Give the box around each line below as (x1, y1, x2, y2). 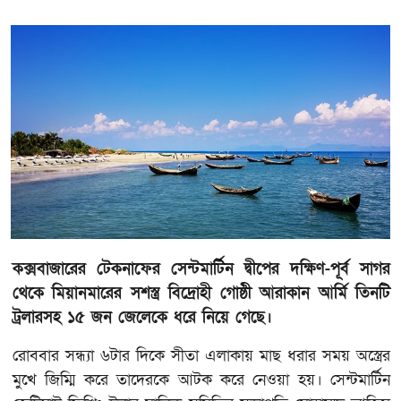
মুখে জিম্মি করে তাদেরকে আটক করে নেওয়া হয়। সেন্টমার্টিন (13, 369, 390, 390)
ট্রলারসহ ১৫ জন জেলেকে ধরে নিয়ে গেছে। (13, 306, 272, 328)
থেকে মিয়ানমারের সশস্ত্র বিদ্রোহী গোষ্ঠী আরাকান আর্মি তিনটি (13, 282, 390, 303)
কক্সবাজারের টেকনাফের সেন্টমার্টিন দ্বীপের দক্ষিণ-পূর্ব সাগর (13, 258, 390, 279)
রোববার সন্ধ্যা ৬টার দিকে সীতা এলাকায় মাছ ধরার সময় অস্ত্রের (13, 345, 390, 366)
